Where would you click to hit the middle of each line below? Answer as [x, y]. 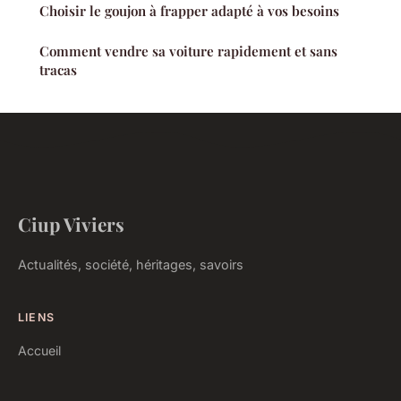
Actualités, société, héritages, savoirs [131, 265]
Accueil [39, 351]
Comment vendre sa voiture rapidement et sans [188, 51]
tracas [58, 70]
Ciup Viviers [71, 224]
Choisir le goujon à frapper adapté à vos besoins [189, 11]
